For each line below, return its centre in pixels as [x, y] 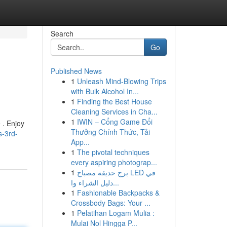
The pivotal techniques [113, 152]
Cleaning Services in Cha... [114, 111]
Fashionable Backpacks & [118, 193]
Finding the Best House [114, 101]
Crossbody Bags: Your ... [110, 203]
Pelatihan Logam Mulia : [116, 213]
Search [62, 33]
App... [80, 142]
